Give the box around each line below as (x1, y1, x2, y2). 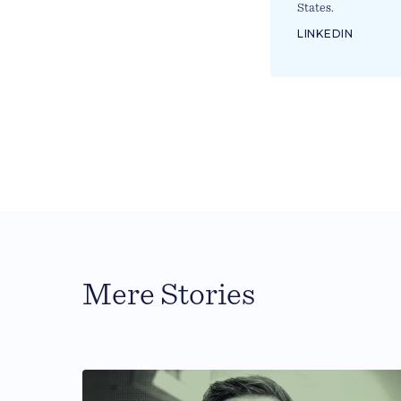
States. (297, 2, 334, 14)
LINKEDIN (297, 27, 354, 40)
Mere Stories (82, 278, 255, 311)
